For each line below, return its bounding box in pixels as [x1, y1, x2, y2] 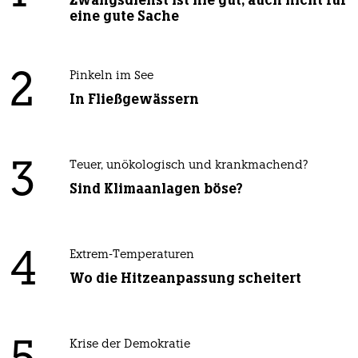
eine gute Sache [69, 7, 179, 26]
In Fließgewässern [69, 90, 199, 109]
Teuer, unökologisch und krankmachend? [69, 160, 308, 173]
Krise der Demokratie [69, 339, 190, 352]
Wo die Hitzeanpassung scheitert [69, 269, 301, 288]
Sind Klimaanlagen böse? [69, 180, 243, 198]
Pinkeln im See [69, 70, 153, 83]
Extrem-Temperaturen [69, 249, 194, 262]
